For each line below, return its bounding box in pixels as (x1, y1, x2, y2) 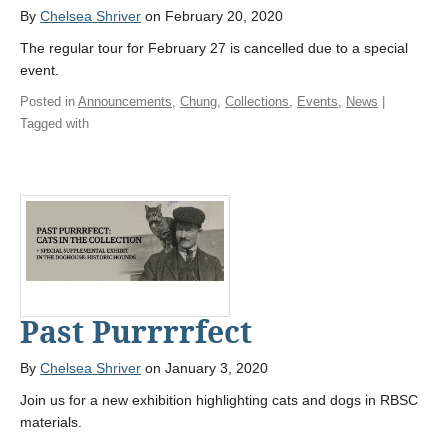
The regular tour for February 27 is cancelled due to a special (20, 40, 408, 57)
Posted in (20, 94, 78, 110)
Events (297, 94, 338, 110)
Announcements (78, 94, 172, 110)
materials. (20, 414, 82, 431)
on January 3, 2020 (141, 360, 268, 377)
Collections (225, 94, 289, 110)
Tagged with (20, 116, 89, 132)
